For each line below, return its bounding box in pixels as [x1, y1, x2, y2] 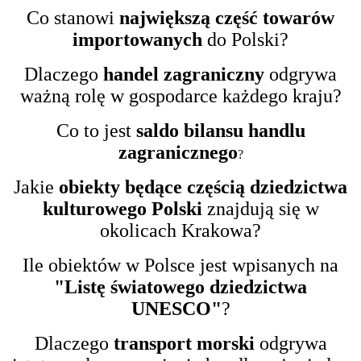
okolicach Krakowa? [100, 219, 261, 241]
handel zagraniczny [103, 63, 264, 85]
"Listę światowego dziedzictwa [54, 276, 307, 297]
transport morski [113, 332, 255, 354]
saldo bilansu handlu [135, 119, 305, 141]
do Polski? [202, 28, 288, 50]
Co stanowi [27, 6, 119, 28]
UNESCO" [131, 297, 222, 319]
